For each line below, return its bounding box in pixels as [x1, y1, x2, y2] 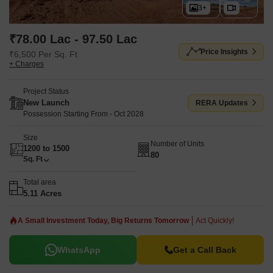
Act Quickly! [196, 216, 234, 225]
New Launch [23, 98, 69, 107]
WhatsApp [57, 245, 101, 255]
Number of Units [151, 139, 204, 148]
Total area [23, 178, 56, 186]
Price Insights [200, 47, 248, 56]
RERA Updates [196, 98, 248, 107]
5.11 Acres [23, 189, 62, 198]
